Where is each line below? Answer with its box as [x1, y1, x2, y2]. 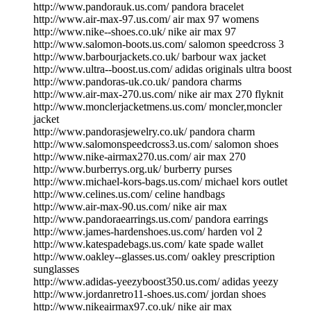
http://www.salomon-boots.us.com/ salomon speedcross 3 [33, 37, 284, 50]
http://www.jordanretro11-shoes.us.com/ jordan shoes [33, 287, 266, 300]
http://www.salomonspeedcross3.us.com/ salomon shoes [33, 137, 278, 150]
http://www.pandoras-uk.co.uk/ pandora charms [33, 75, 242, 87]
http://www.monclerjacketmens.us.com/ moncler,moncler [33, 100, 282, 112]
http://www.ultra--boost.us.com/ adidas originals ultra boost [33, 62, 292, 75]
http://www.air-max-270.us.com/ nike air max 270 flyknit [33, 87, 283, 100]
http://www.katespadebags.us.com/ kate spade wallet [33, 237, 263, 250]
